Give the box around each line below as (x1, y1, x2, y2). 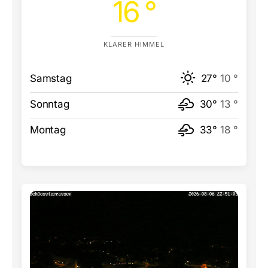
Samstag (30, 72, 72, 84)
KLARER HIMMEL (103, 40, 165, 48)
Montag (30, 124, 66, 136)
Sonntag (30, 98, 69, 110)
